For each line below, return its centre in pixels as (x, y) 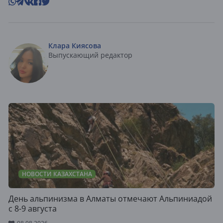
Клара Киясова (75, 45)
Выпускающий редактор (90, 55)
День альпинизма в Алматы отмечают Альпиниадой (110, 198)
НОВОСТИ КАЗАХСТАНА (57, 174)
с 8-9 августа (33, 208)
